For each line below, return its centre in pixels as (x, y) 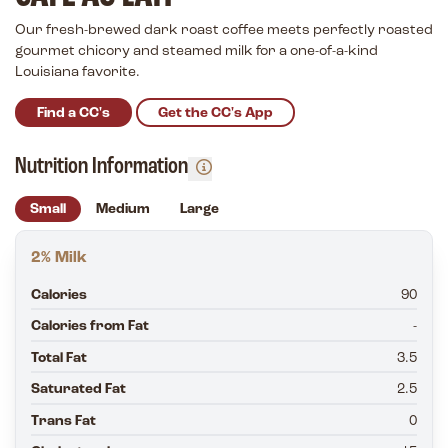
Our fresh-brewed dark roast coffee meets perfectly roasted (224, 30)
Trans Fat (63, 421)
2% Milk (59, 257)
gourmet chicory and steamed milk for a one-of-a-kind (196, 51)
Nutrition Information (101, 167)
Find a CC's (73, 113)
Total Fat (59, 358)
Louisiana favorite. (77, 72)
